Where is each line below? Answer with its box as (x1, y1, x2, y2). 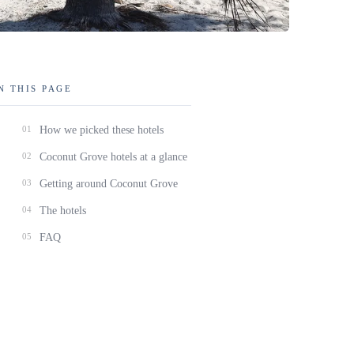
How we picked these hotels (40, 124, 164, 137)
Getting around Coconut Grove (40, 178, 178, 190)
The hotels (40, 205, 86, 217)
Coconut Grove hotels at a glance (40, 151, 187, 164)
